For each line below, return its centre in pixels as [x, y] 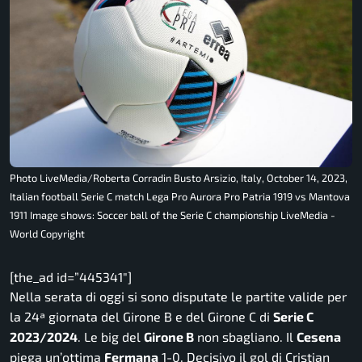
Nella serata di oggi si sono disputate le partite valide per [178, 297]
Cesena [319, 337]
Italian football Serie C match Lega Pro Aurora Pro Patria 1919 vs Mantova [180, 197]
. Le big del [111, 337]
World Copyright [47, 234]
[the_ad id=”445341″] [71, 277]
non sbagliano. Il [245, 337]
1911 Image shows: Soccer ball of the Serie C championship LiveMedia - [173, 215]
